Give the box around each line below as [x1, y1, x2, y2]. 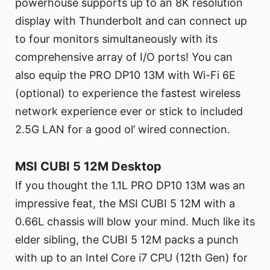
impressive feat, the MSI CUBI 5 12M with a [15, 197, 235, 210]
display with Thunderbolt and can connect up [15, 14, 247, 28]
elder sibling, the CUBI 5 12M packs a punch [15, 233, 239, 246]
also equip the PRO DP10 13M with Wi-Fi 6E [15, 69, 236, 82]
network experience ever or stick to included [15, 105, 243, 118]
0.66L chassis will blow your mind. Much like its [15, 215, 255, 228]
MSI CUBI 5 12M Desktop [15, 159, 162, 174]
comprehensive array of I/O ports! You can [15, 51, 233, 64]
